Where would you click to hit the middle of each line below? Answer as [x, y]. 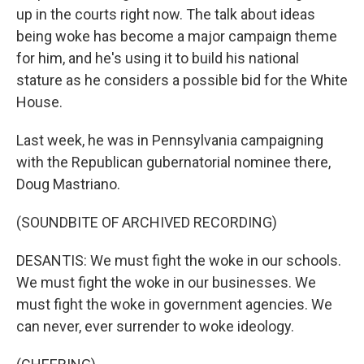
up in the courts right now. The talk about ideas [166, 14]
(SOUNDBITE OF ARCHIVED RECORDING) [147, 222]
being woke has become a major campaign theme [177, 36]
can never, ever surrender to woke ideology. [155, 326]
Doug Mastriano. [68, 184]
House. [39, 102]
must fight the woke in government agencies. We [174, 304]
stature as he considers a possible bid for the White [182, 80]
